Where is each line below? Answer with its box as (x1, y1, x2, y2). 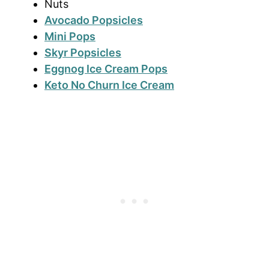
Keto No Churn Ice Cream (44, 79, 174, 92)
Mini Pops (44, 30, 95, 43)
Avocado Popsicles (44, 14, 143, 27)
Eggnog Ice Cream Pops (44, 62, 168, 76)
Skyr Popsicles (44, 46, 121, 59)
